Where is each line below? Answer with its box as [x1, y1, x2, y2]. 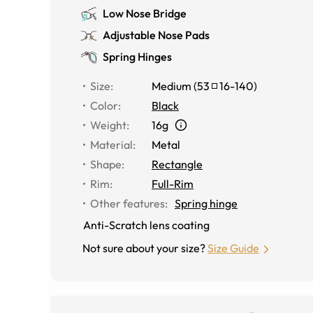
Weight [90, 118, 126, 132]
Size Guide [208, 241, 259, 255]
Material [90, 138, 133, 152]
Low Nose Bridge [103, 6, 187, 20]
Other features [90, 196, 165, 210]
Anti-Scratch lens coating [83, 218, 210, 232]
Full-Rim [152, 177, 194, 191]
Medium [152, 79, 191, 93]
